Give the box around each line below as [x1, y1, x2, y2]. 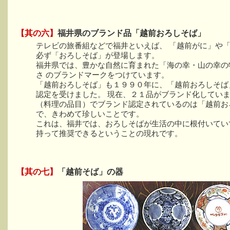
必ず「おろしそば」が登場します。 [36, 51, 159, 60]
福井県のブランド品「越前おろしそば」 [57, 28, 205, 37]
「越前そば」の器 [57, 167, 123, 176]
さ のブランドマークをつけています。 [36, 70, 169, 79]
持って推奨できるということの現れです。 [36, 129, 182, 138]
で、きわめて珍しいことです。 [36, 109, 144, 118]
